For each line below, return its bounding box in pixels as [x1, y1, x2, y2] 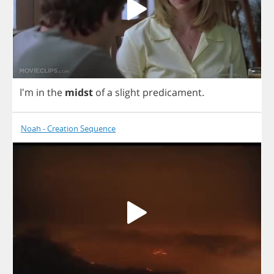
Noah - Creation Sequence [21, 123, 116, 135]
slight [115, 86, 140, 100]
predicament [143, 86, 202, 100]
